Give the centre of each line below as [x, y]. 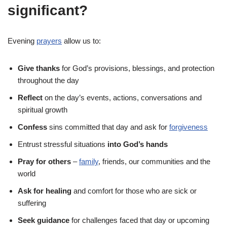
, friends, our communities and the [154, 162]
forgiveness [188, 127]
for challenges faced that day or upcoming [139, 220]
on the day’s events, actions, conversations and [122, 98]
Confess [32, 127]
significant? [48, 11]
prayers [49, 41]
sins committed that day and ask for [108, 127]
